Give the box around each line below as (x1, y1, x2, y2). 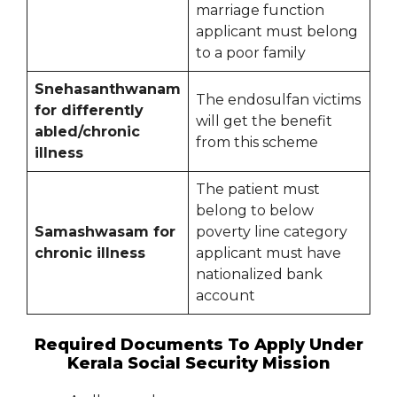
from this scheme (196, 134, 318, 152)
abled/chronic (35, 123, 140, 141)
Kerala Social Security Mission (66, 354, 331, 374)
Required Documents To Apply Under (34, 335, 363, 355)
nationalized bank (196, 266, 323, 284)
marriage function (196, 2, 324, 19)
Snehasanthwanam (35, 81, 181, 98)
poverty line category (196, 223, 347, 241)
